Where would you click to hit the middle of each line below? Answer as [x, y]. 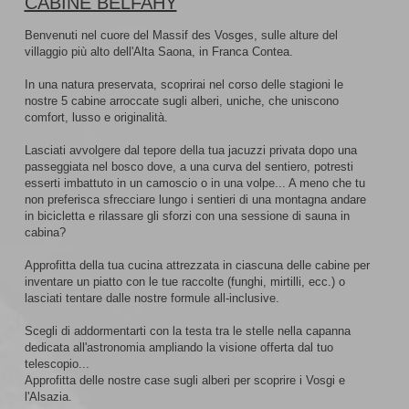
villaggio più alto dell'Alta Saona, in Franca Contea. [158, 52]
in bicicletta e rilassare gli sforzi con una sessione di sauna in [187, 216]
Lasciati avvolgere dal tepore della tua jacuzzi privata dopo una [190, 150]
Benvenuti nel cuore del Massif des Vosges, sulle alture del [181, 35]
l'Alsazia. [48, 397]
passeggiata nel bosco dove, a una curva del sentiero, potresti [189, 167]
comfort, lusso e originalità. [96, 117]
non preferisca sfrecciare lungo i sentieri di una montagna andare [195, 199]
